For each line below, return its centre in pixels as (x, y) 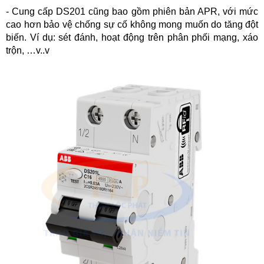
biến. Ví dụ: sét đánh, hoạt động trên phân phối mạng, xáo (132, 37)
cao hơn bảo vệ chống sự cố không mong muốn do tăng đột (132, 24)
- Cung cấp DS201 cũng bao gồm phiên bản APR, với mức (132, 11)
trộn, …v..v (28, 50)
